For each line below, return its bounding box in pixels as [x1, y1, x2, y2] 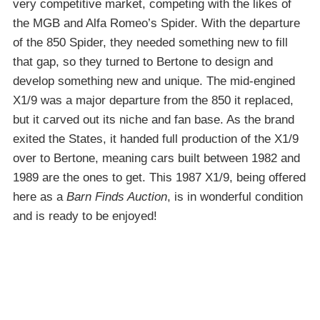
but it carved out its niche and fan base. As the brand [13, 113, 294, 127]
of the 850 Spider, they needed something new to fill [13, 36, 288, 50]
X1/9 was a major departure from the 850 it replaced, [13, 94, 294, 108]
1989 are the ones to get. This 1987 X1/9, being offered [13, 171, 306, 185]
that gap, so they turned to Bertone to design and [13, 55, 273, 69]
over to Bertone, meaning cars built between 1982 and [13, 151, 300, 166]
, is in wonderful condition [167, 190, 303, 204]
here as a [13, 190, 66, 204]
